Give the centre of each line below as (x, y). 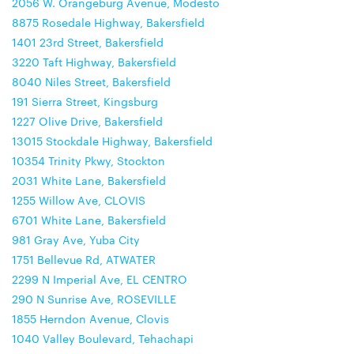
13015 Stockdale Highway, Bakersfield (112, 141)
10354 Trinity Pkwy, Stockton (88, 160)
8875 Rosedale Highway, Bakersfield (108, 22)
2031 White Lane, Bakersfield (89, 180)
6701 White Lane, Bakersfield (89, 220)
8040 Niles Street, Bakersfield (91, 81)
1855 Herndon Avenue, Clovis (90, 318)
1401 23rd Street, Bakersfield (88, 42)
